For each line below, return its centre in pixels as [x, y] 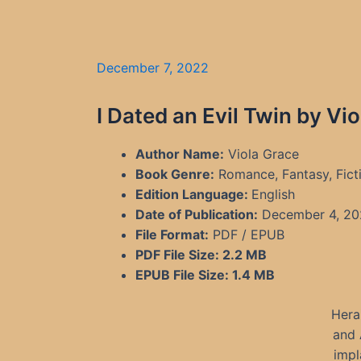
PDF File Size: [177, 255]
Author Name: [180, 154]
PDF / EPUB [247, 234]
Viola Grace [261, 154]
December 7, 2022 [153, 68]
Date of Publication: [197, 214]
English [273, 194]
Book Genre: [175, 174]
